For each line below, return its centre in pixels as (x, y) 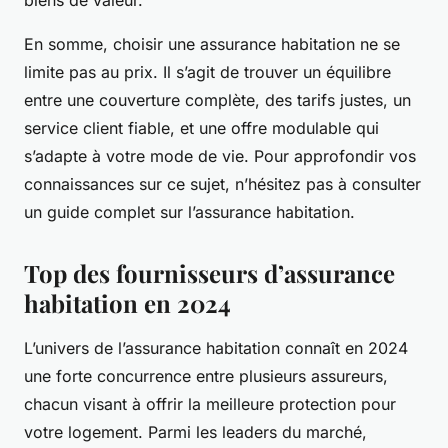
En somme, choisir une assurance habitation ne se (212, 44)
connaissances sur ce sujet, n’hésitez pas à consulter (222, 184)
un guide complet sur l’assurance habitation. (189, 212)
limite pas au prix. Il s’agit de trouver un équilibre (207, 72)
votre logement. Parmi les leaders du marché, (195, 432)
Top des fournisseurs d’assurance (209, 273)
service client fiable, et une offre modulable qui (201, 128)
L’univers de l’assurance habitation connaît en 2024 (216, 348)
